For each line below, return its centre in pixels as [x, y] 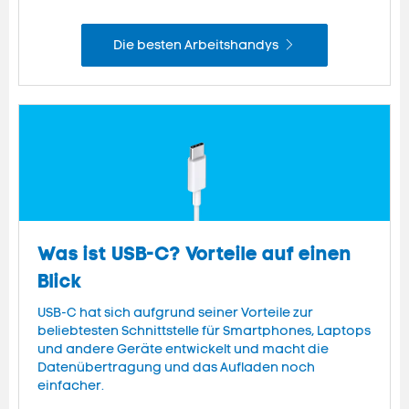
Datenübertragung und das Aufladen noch [176, 368]
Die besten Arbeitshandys [196, 46]
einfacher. [71, 386]
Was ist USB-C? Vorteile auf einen [194, 254]
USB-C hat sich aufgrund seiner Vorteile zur [175, 313]
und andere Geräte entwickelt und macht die [183, 350]
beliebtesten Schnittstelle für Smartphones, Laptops [204, 331]
